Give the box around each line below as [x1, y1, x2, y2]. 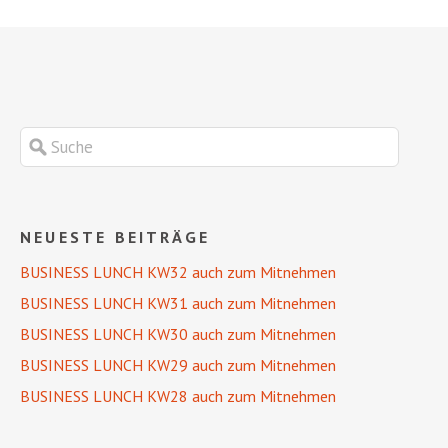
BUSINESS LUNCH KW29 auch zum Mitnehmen [20, 355, 336, 376]
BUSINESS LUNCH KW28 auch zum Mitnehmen [20, 386, 336, 407]
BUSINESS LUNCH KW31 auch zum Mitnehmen [20, 293, 336, 314]
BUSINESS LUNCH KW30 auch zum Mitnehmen [20, 324, 336, 345]
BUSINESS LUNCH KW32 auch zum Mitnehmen [20, 262, 336, 283]
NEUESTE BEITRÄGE [20, 227, 211, 248]
